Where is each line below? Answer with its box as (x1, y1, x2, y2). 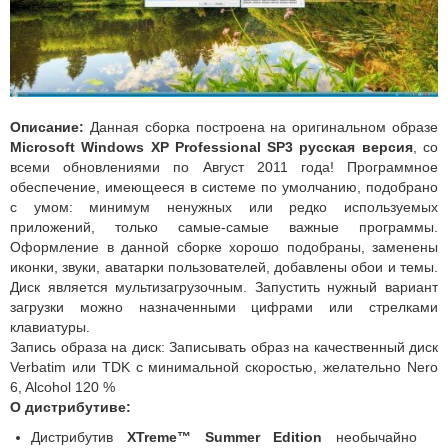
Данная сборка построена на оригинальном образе (84, 118, 438, 135)
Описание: (10, 118, 84, 135)
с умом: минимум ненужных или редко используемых (10, 198, 438, 215)
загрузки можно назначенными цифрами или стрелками (10, 298, 438, 315)
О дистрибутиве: (10, 398, 131, 415)
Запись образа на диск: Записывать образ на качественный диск (10, 338, 438, 355)
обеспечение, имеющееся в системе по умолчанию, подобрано (10, 178, 438, 195)
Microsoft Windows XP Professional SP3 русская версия (10, 138, 413, 155)
